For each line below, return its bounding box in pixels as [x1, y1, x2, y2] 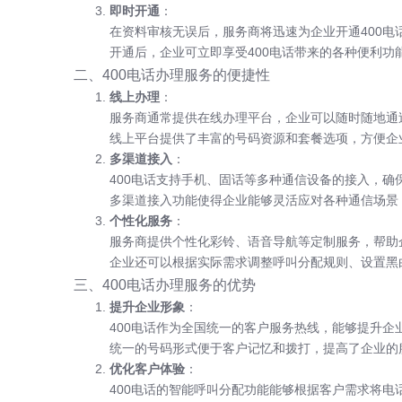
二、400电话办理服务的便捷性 [74, 66, 270, 83]
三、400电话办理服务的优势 [74, 275, 256, 293]
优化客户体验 [109, 361, 185, 376]
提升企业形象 [109, 299, 185, 314]
